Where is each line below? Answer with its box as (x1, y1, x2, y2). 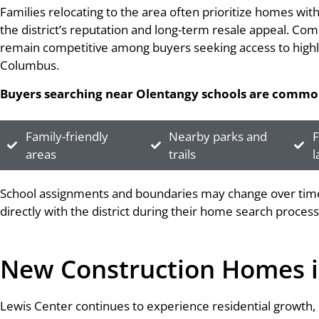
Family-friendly (25, 128, 108, 145)
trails (169, 146, 197, 162)
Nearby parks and (169, 128, 268, 145)
